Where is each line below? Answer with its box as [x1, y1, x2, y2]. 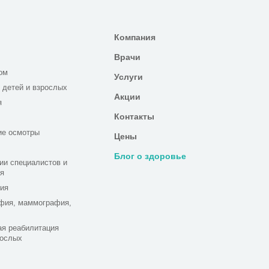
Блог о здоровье [114, 151, 187, 161]
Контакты [114, 112, 155, 121]
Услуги [114, 72, 144, 82]
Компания [114, 32, 156, 42]
